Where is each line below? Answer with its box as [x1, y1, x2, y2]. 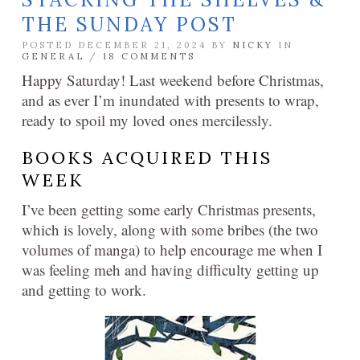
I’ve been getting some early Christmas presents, [22, 199, 316, 219]
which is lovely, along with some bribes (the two [22, 219, 318, 239]
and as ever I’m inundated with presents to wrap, [22, 90, 319, 110]
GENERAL [22, 51, 84, 62]
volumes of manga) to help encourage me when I [22, 239, 322, 260]
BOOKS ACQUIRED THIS [22, 146, 272, 169]
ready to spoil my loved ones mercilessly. [22, 110, 272, 130]
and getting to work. [22, 280, 146, 300]
